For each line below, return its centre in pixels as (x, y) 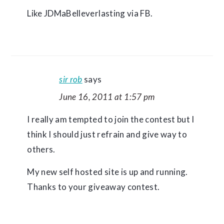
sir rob (71, 79)
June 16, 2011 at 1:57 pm (107, 97)
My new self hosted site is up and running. (107, 172)
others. (41, 149)
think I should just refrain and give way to (107, 134)
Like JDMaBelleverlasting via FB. (90, 13)
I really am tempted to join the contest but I (111, 119)
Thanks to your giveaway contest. (93, 187)
